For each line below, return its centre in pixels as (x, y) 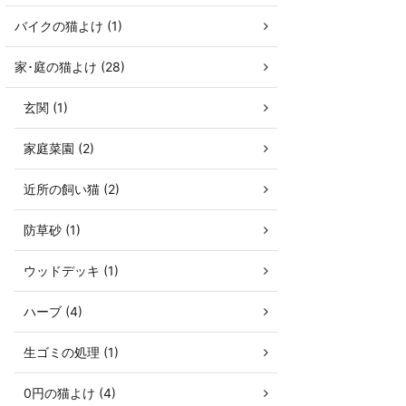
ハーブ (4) (53, 311)
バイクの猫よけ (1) (68, 25)
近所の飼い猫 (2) (72, 188)
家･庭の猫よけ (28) (70, 66)
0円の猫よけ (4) (70, 392)
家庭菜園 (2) (59, 148)
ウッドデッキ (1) (71, 270)
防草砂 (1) (52, 229)
